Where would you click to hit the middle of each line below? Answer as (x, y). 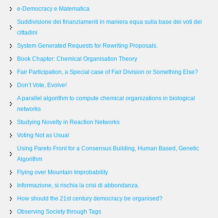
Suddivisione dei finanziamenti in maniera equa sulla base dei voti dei (109, 22)
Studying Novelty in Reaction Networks (68, 122)
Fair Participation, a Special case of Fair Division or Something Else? (108, 72)
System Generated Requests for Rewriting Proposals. (87, 46)
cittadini (27, 33)
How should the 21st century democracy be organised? (90, 199)
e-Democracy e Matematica (53, 9)
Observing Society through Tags (59, 212)
